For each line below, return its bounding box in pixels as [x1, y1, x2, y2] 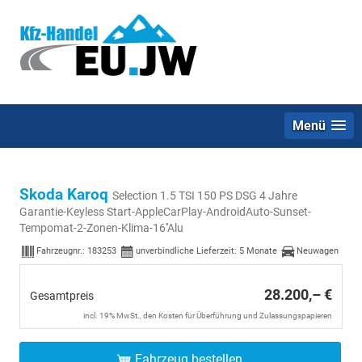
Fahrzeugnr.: [36, 246, 87, 257]
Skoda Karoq [19, 185, 112, 204]
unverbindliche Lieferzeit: [136, 246, 239, 257]
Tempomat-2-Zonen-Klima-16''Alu [19, 221, 183, 234]
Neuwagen [297, 246, 339, 257]
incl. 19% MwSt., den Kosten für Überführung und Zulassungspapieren [83, 311, 332, 320]
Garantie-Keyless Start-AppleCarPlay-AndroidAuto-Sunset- [19, 205, 311, 218]
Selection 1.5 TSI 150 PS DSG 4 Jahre [112, 189, 297, 202]
